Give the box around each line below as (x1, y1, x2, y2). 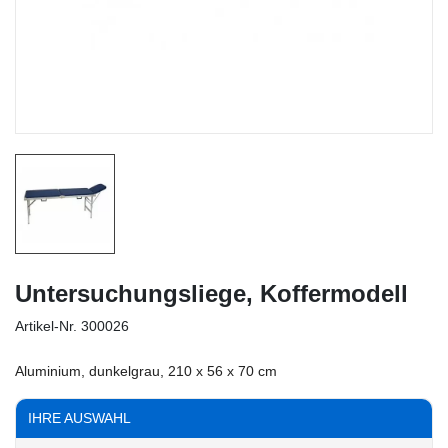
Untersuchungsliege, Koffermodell (15, 280, 408, 308)
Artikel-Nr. (15, 318, 77, 335)
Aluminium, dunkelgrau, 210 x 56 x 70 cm (15, 363, 277, 380)
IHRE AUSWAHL (28, 410, 131, 427)
